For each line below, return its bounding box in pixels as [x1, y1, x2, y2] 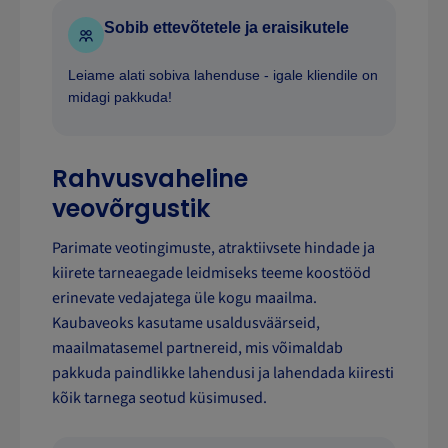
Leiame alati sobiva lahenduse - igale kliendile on [68, 67, 378, 84]
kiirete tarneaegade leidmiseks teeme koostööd [52, 262, 371, 285]
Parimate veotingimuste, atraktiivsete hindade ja [52, 237, 375, 260]
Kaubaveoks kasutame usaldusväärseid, [52, 312, 320, 335]
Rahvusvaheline [52, 162, 248, 196]
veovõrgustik [52, 192, 210, 226]
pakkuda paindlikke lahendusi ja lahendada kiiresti [52, 362, 394, 385]
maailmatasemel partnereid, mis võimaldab [52, 337, 343, 360]
